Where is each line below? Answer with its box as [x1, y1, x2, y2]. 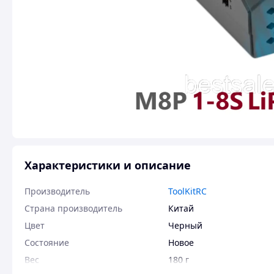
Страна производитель [24, 202, 122, 214]
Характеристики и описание [24, 158, 191, 172]
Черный [168, 220, 202, 231]
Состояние [24, 237, 69, 248]
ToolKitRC [168, 185, 207, 197]
